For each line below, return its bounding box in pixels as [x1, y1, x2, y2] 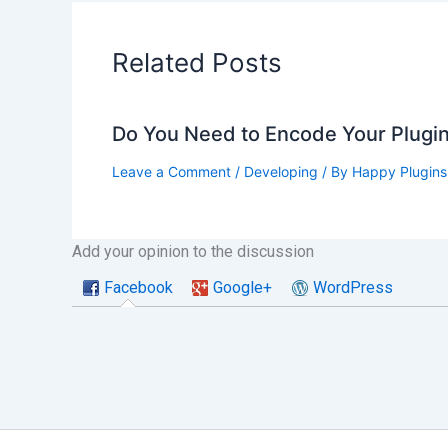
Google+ [213, 277, 273, 297]
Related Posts [112, 47, 282, 79]
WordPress [312, 277, 393, 297]
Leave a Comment [112, 163, 231, 181]
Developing [244, 163, 318, 181]
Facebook [104, 277, 174, 297]
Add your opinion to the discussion [72, 242, 314, 262]
